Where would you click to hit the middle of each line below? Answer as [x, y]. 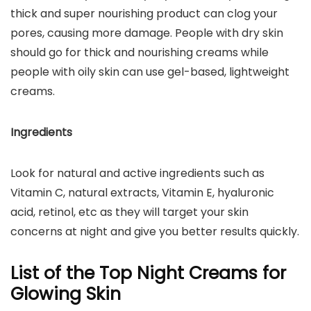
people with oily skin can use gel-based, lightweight [150, 72]
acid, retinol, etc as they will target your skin [129, 212]
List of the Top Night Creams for [148, 273]
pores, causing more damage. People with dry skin [147, 33]
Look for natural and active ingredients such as [137, 173]
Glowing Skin [66, 294]
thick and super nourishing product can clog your [144, 14]
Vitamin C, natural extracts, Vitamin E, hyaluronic [142, 193]
